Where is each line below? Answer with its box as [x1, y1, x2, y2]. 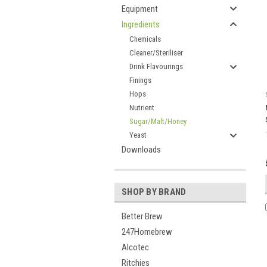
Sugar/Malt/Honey [129, 117, 187, 126]
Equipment [122, 4, 158, 14]
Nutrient [129, 103, 154, 112]
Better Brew [122, 211, 163, 222]
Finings [129, 76, 151, 85]
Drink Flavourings [129, 62, 183, 71]
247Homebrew [122, 226, 172, 237]
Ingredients [122, 19, 160, 30]
